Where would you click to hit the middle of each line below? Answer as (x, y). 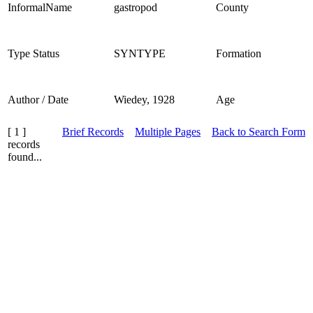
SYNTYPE (140, 53)
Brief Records (93, 131)
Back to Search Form (259, 131)
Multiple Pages (168, 131)
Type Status (34, 53)
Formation (239, 53)
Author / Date (38, 99)
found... (25, 156)
